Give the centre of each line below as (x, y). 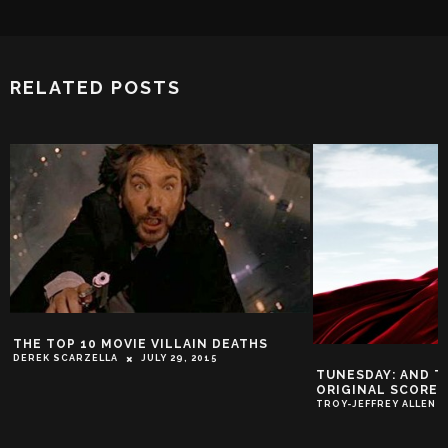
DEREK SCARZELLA (65, 358)
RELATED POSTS (95, 88)
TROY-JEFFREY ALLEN (376, 404)
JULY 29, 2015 (179, 358)
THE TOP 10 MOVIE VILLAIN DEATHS (140, 344)
